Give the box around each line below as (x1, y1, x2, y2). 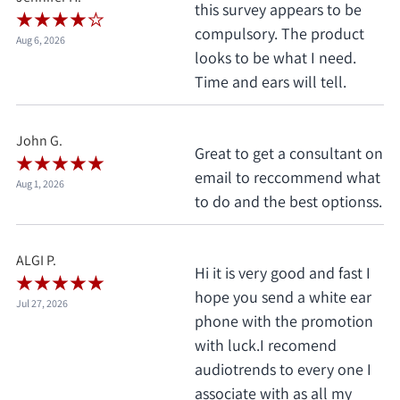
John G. (16, 131, 62, 151)
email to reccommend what (195, 167, 380, 188)
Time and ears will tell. (195, 71, 346, 93)
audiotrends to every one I (195, 359, 371, 380)
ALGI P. (16, 251, 56, 271)
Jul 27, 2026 (16, 296, 68, 311)
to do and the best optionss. (195, 191, 382, 212)
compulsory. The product (195, 23, 364, 45)
